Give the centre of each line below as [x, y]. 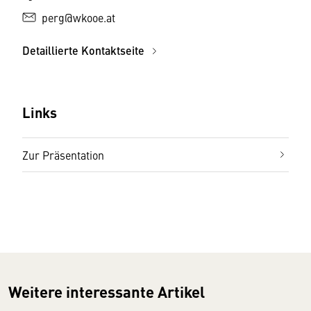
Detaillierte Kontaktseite [85, 50]
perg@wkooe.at [78, 17]
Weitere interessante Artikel [107, 292]
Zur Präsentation [63, 155]
